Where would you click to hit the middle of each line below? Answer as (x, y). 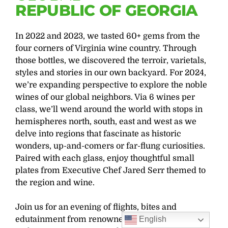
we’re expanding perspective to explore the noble (111, 85)
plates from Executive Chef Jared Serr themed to (111, 170)
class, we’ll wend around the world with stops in (109, 109)
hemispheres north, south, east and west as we (106, 121)
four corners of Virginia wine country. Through (106, 48)
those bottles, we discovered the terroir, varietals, (111, 60)
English (152, 219)
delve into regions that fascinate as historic (98, 134)
